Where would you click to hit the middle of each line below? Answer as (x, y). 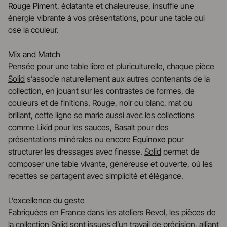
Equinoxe (149, 139)
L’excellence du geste (46, 200)
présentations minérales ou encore (70, 139)
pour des (152, 127)
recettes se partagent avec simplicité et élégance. (96, 176)
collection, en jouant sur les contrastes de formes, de (101, 91)
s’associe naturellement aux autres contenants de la (117, 79)
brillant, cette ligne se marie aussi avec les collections (101, 115)
